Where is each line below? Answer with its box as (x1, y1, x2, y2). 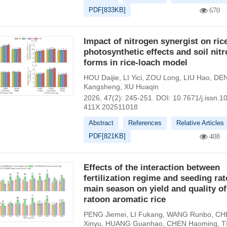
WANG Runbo (166, 210, 211, 218)
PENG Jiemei (83, 210, 126, 218)
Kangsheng (83, 83, 120, 91)
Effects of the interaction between (83, 163, 220, 172)
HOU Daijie (83, 73, 119, 82)
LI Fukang (130, 210, 163, 218)
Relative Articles (176, 119, 224, 127)
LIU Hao (183, 73, 210, 82)
